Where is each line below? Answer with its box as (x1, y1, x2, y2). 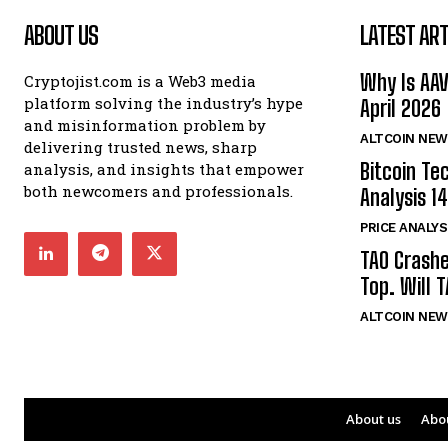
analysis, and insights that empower (24, 158, 304, 179)
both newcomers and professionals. (24, 180, 293, 201)
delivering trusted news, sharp (24, 136, 257, 157)
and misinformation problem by (24, 114, 266, 135)
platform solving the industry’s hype (24, 92, 303, 113)
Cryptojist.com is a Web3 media (24, 70, 256, 91)
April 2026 (360, 94, 441, 122)
